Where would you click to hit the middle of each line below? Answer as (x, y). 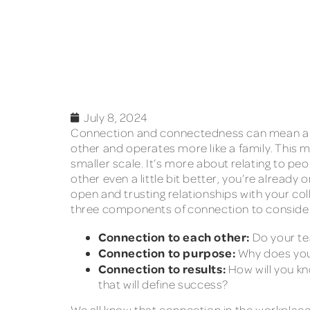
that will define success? (165, 284)
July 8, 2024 (116, 118)
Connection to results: (162, 268)
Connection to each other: (174, 236)
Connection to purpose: (168, 252)
